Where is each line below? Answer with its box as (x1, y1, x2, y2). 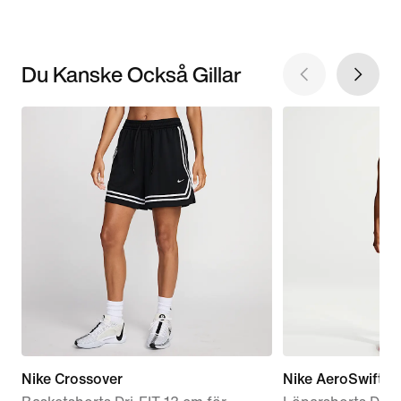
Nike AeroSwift (282, 371, 383, 388)
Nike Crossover (21, 371, 123, 388)
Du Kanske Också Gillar (21, 57, 242, 90)
